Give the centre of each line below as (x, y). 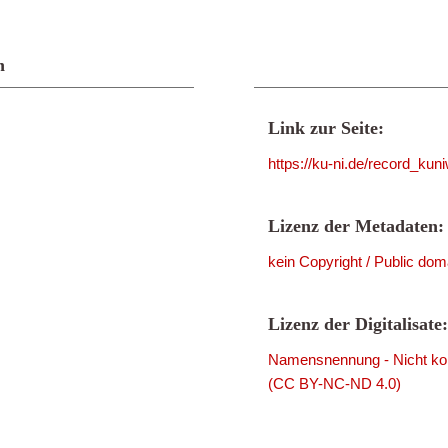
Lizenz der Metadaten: (356, 226)
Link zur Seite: (326, 128)
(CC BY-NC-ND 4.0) (334, 383)
